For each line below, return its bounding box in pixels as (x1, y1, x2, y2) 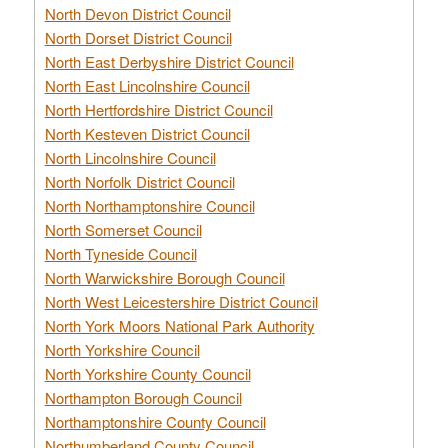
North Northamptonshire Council (44, 194, 255, 216)
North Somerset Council (44, 218, 202, 240)
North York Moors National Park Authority (44, 314, 315, 336)
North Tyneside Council (44, 242, 197, 264)
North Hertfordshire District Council (44, 98, 273, 120)
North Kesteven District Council (44, 122, 250, 144)
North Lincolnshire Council (44, 146, 216, 168)
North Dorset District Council (44, 26, 232, 48)
